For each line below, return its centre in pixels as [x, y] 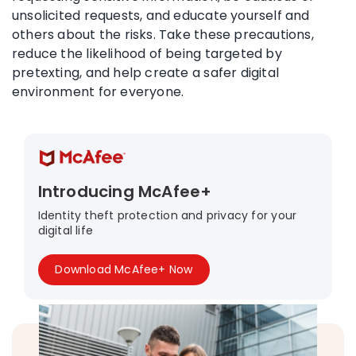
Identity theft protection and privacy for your [167, 216]
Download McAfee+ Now [124, 270]
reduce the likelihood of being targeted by [147, 53]
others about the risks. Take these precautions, [163, 34]
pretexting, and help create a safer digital [146, 72]
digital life [66, 231]
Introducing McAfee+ [125, 192]
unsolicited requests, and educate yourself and [161, 15]
